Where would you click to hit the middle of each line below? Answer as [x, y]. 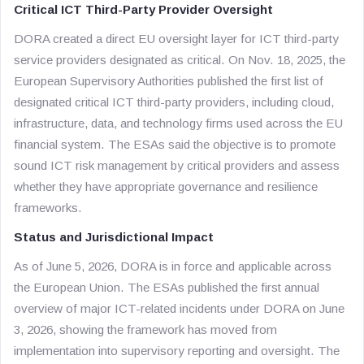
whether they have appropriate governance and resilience [166, 186]
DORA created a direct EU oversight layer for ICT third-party [176, 39]
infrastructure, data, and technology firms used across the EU [178, 123]
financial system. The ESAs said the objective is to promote [175, 144]
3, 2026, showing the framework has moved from [145, 329]
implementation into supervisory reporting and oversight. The [177, 351]
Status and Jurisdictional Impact [114, 237]
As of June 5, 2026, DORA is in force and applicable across [173, 266]
